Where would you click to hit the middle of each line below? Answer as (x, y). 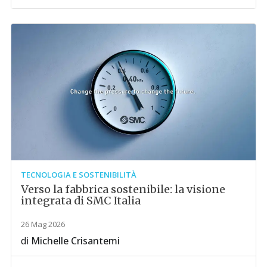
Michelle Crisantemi (76, 241)
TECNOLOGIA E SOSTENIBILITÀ (79, 175)
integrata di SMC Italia (81, 201)
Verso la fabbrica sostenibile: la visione (123, 190)
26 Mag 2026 (43, 224)
